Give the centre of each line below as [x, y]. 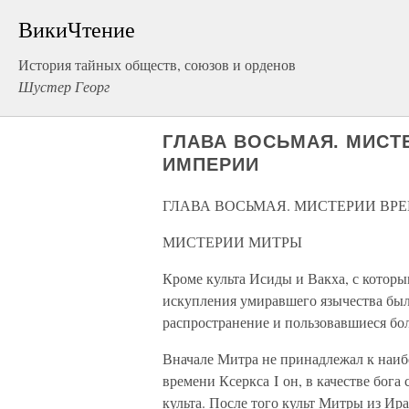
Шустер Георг [64, 86]
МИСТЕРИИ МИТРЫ [232, 241]
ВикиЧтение [77, 29]
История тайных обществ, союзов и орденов [157, 64]
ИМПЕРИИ [211, 164]
